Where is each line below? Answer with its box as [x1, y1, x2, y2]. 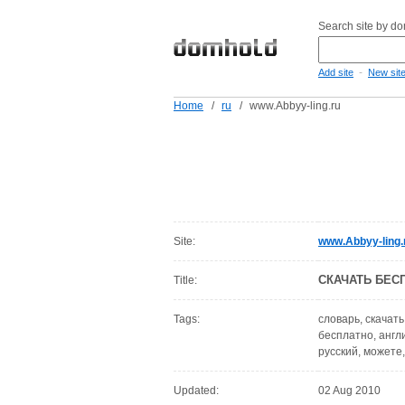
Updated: [174, 384, 219, 397]
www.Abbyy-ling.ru [250, 99, 341, 112]
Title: [174, 274, 197, 287]
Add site [318, 67, 353, 78]
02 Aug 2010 [318, 384, 381, 397]
